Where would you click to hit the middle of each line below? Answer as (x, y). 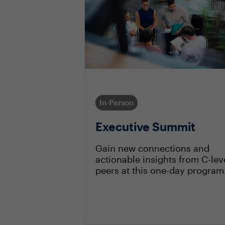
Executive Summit (145, 126)
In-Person (117, 102)
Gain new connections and (152, 148)
